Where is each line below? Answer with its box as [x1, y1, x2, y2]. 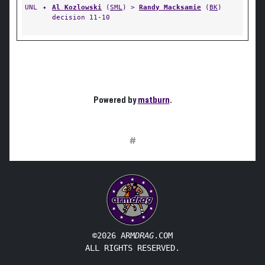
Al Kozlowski [52, 3, 102, 11]
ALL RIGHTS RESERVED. [85, 243, 180, 253]
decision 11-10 [52, 13, 110, 21]
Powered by [93, 95, 138, 105]
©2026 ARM [92, 231, 135, 240]
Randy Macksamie [139, 3, 201, 11]
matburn [137, 95, 170, 105]
